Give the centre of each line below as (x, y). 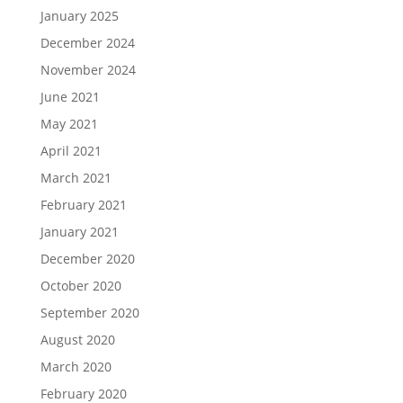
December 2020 (87, 259)
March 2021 (76, 178)
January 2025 (79, 16)
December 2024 (87, 43)
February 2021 (83, 205)
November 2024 (88, 70)
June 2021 (70, 97)
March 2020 (76, 367)
